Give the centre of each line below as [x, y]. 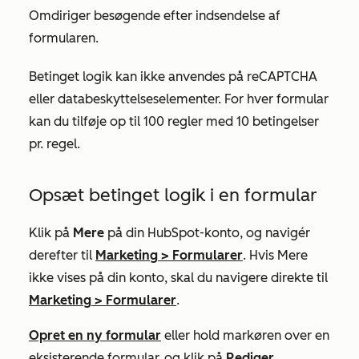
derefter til [62, 255]
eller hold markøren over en [245, 335]
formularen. [64, 38]
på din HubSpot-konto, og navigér [207, 232]
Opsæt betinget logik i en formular [173, 195]
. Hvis [260, 255]
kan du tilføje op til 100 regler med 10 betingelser [174, 121]
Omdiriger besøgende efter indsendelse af [155, 15]
